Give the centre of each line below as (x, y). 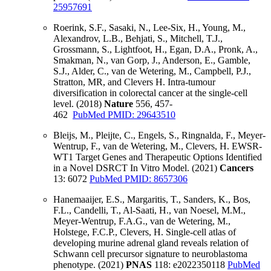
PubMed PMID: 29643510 (124, 115)
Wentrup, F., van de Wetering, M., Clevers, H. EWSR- (158, 146)
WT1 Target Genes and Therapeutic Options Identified (158, 157)
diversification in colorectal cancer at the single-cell (150, 93)
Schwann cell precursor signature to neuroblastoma (150, 254)
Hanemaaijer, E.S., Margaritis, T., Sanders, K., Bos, (152, 200)
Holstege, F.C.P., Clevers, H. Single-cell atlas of (145, 232)
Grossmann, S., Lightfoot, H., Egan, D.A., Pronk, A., (155, 50)
